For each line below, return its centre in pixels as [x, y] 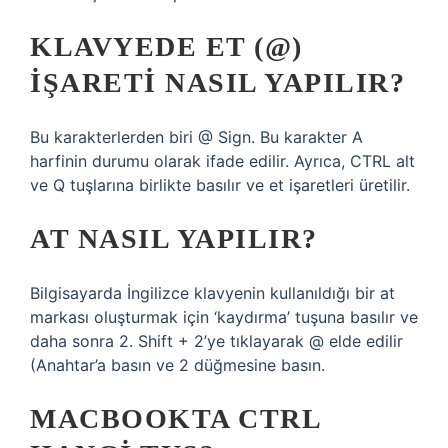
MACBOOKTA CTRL [175, 418]
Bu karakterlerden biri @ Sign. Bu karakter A [196, 137]
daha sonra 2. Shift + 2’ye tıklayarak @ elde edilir [216, 341]
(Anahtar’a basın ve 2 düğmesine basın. [177, 365]
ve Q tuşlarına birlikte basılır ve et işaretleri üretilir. [220, 185]
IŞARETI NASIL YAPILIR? [217, 82]
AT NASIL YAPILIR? [174, 238]
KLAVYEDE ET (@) [166, 46]
